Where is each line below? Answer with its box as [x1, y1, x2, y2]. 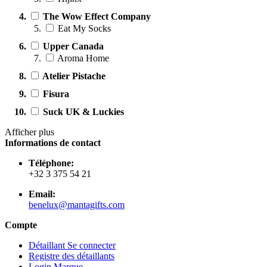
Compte [5, 219, 37, 230]
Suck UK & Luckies [43, 106, 124, 117]
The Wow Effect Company [43, 11, 151, 21]
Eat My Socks [58, 23, 111, 33]
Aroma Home [57, 52, 109, 63]
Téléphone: [29, 157, 74, 168]
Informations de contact [5, 137, 101, 148]
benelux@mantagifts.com [29, 199, 125, 210]
